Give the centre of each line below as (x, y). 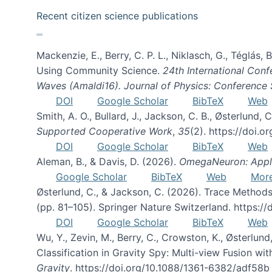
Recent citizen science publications (117, 16)
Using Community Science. (100, 70)
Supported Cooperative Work (104, 131)
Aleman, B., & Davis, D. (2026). (108, 161)
